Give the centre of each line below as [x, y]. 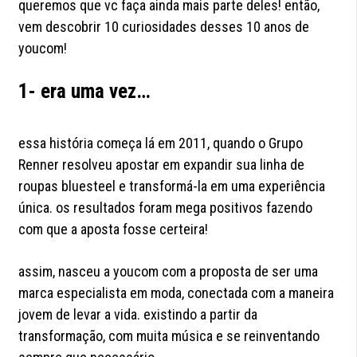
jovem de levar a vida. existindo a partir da [138, 315]
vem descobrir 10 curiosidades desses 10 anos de [164, 27]
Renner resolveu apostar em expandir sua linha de [162, 165]
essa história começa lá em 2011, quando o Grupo [161, 143]
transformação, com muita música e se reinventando [169, 336]
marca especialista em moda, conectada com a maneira [177, 293]
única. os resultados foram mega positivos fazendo [166, 208]
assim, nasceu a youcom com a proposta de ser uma [169, 272]
